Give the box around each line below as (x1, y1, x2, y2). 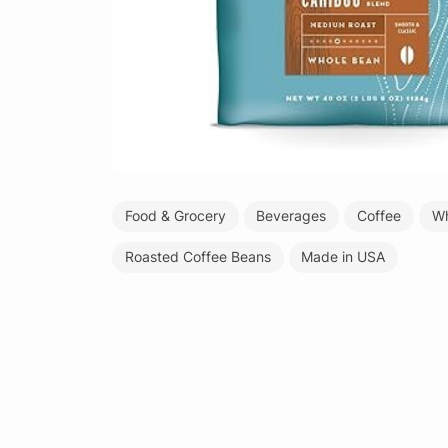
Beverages (256, 208, 327, 225)
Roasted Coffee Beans (124, 248, 271, 265)
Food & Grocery (124, 208, 226, 225)
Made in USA (301, 248, 386, 265)
